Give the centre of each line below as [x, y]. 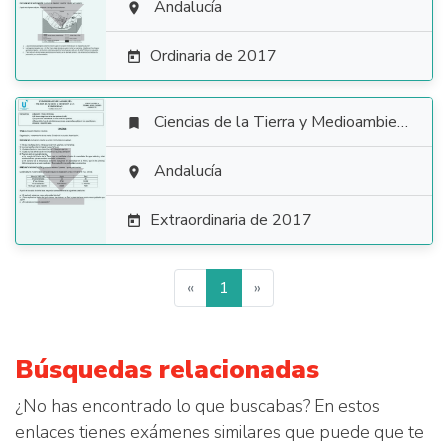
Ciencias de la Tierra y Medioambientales [275, 122]
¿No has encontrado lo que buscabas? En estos [197, 406]
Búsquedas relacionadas [167, 369]
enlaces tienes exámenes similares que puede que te [219, 432]
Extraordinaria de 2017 [231, 220]
